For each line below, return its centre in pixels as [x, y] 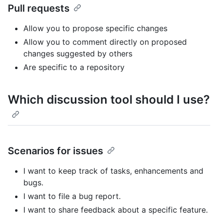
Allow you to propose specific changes [95, 28]
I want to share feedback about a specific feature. [116, 210]
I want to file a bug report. [72, 196]
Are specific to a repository [74, 67]
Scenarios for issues [55, 151]
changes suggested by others [78, 54]
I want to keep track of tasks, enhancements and [113, 171]
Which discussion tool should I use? [109, 100]
